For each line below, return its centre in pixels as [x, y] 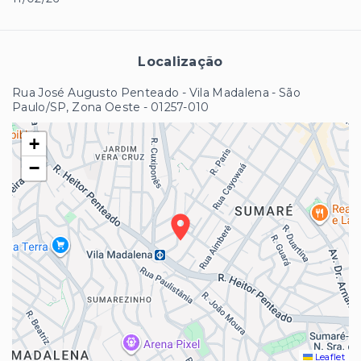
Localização [180, 61]
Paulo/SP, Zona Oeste [77, 107]
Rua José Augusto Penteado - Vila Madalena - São [157, 92]
